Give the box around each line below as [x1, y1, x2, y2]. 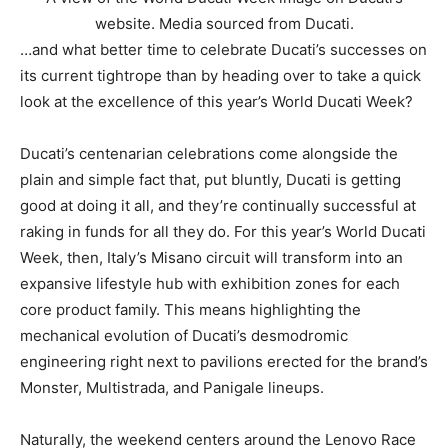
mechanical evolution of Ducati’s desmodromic [20, 326, 348, 346]
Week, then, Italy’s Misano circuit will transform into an [20, 248, 403, 268]
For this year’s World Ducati [234, 222, 426, 242]
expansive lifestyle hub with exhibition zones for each [20, 274, 400, 294]
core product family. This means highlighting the [20, 300, 361, 320]
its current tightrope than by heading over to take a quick [20, 66, 421, 86]
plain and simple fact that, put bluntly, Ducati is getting [20, 170, 401, 190]
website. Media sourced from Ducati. [94, 14, 354, 34]
